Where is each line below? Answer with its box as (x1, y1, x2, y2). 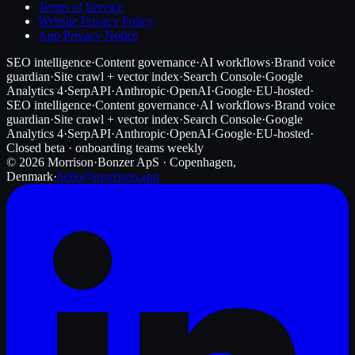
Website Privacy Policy (38, 13, 154, 28)
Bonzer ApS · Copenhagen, (97, 155, 236, 169)
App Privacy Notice (38, 28, 138, 42)
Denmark (6, 169, 53, 183)
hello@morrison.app (57, 169, 159, 183)
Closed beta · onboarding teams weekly (6, 140, 204, 155)
